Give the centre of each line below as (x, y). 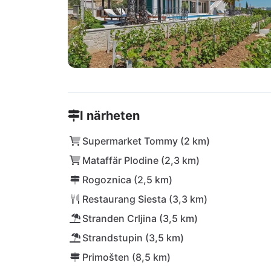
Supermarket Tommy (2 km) (146, 141)
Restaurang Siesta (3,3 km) (145, 199)
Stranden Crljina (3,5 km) (140, 218)
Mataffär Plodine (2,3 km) (141, 160)
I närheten (110, 116)
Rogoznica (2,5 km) (127, 180)
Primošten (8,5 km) (126, 257)
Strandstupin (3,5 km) (133, 238)
